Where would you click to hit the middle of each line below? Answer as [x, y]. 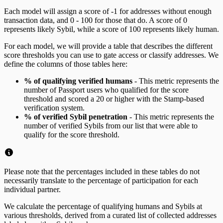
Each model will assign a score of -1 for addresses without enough [108, 11]
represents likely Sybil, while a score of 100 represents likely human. [111, 29]
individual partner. [32, 189]
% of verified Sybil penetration [76, 116]
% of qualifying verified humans [78, 81]
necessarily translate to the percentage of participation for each [101, 180]
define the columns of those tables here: [66, 64]
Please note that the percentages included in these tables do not [102, 171]
